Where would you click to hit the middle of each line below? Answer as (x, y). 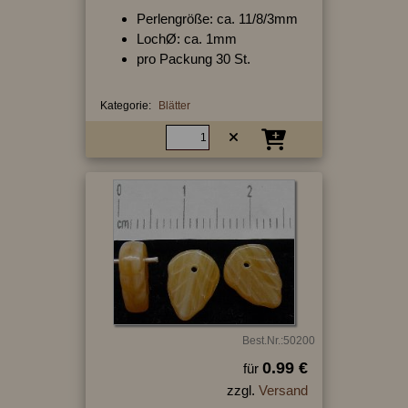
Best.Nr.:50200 (278, 341)
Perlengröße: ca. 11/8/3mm (217, 18)
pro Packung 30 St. (193, 58)
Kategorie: (125, 105)
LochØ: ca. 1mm (186, 38)
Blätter (174, 105)
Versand (283, 391)
